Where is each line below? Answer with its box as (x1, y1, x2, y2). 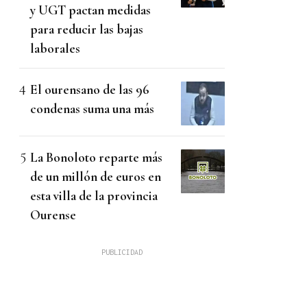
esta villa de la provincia (30, 188, 158, 204)
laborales (30, 40, 80, 57)
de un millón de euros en (30, 169, 161, 185)
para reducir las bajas (30, 21, 143, 38)
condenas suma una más (30, 101, 154, 117)
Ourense (30, 207, 76, 223)
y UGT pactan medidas (30, 2, 151, 19)
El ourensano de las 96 (30, 82, 149, 98)
